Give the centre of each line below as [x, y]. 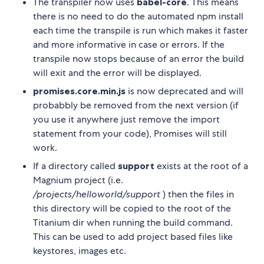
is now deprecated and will [184, 91]
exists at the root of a [201, 166]
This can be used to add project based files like [133, 237]
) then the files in [197, 194]
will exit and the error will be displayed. [117, 73]
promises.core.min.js [79, 91]
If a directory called [75, 166]
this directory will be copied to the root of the [132, 209]
